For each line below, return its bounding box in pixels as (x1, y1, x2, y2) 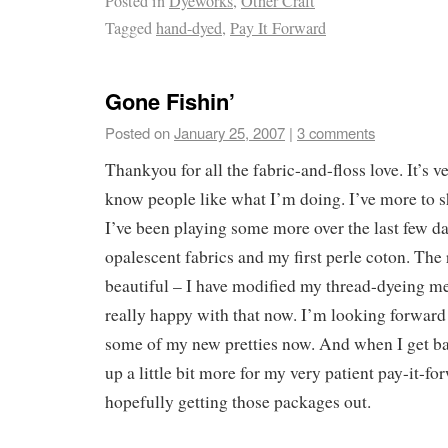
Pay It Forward (230, 16, 326, 39)
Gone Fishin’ (105, 85, 235, 118)
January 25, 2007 (174, 122, 285, 144)
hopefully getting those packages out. (105, 390, 371, 414)
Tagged (105, 16, 152, 39)
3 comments (297, 122, 375, 144)
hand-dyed (156, 16, 222, 39)
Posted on (105, 122, 170, 144)
